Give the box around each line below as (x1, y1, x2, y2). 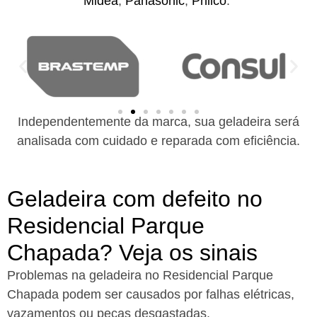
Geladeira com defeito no (7, 185, 263, 212)
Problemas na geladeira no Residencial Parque (7, 267, 273, 282)
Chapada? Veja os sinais (7, 239, 258, 265)
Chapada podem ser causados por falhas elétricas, (7, 287, 294, 301)
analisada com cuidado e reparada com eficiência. (17, 134, 300, 149)
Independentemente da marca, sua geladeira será (18, 115, 299, 129)
